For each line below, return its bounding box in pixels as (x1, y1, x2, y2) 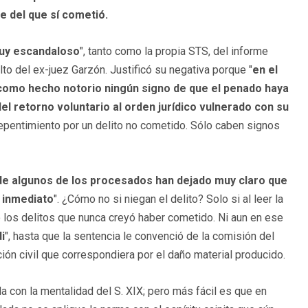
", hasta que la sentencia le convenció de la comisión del (5, 229, 274, 243)
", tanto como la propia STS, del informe (80, 44, 268, 58)
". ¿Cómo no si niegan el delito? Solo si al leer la (54, 192, 283, 206)
